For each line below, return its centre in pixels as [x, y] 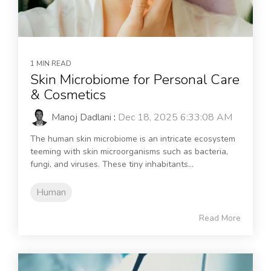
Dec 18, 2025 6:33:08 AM [175, 118]
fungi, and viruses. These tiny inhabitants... [112, 165]
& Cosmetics [68, 95]
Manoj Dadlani [81, 118]
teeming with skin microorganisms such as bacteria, [129, 152]
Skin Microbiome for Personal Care [135, 80]
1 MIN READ [51, 64]
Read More [220, 218]
